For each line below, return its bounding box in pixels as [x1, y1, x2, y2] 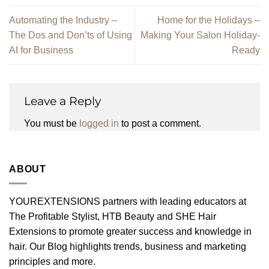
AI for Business [9, 45, 73, 56]
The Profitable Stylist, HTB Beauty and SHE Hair [9, 211, 216, 222]
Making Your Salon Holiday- [141, 30, 260, 41]
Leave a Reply [24, 94, 104, 109]
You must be [24, 118, 79, 128]
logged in [79, 118, 119, 128]
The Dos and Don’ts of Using [9, 30, 132, 41]
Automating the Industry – [9, 15, 117, 26]
